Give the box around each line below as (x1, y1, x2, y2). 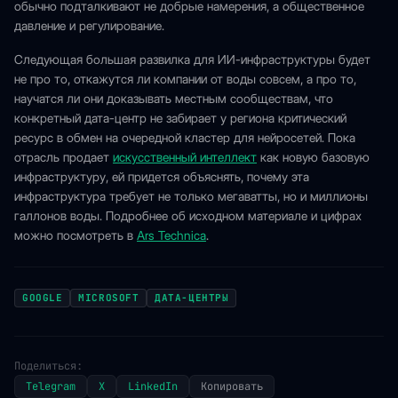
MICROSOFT (78, 291, 139, 304)
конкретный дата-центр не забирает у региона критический (14, 111, 346, 125)
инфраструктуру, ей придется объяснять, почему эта (14, 170, 309, 184)
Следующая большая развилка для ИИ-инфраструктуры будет (14, 52, 370, 67)
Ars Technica (137, 228, 206, 243)
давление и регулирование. (14, 19, 164, 33)
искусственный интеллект (113, 150, 257, 164)
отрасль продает (14, 150, 113, 164)
